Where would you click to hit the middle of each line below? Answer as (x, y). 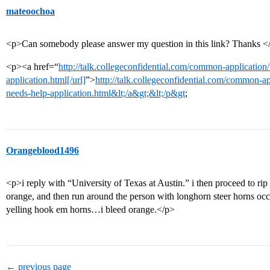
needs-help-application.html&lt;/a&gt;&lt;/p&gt (96, 93)
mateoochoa (30, 11)
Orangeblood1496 (42, 150)
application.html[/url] (46, 80)
